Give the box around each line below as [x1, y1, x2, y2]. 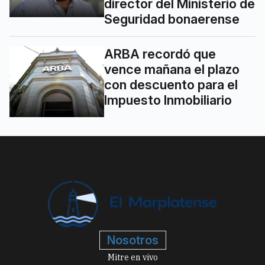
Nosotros [106, 233, 159, 248]
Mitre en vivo [107, 252, 158, 263]
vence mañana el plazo [104, 61, 240, 77]
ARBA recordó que [104, 46, 216, 62]
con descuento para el [104, 76, 238, 92]
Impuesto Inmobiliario [104, 92, 232, 108]
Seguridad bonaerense [104, 11, 240, 27]
